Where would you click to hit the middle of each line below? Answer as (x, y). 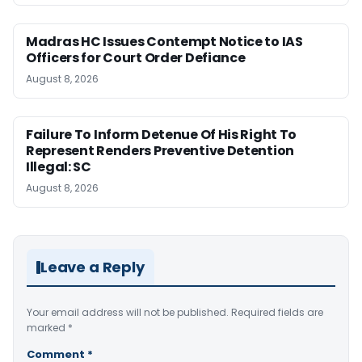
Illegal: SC (59, 167)
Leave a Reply (93, 267)
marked (47, 328)
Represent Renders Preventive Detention (160, 151)
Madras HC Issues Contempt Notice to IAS (164, 42)
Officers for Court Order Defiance (136, 58)
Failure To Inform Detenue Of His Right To (162, 135)
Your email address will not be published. (128, 313)
